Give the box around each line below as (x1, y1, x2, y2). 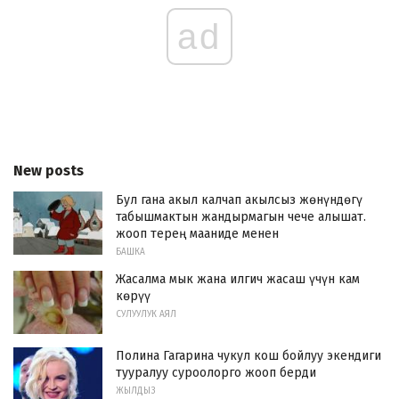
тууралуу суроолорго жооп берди (116, 365, 316, 381)
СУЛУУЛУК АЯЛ (116, 308, 176, 320)
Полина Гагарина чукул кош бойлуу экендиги (116, 348, 381, 364)
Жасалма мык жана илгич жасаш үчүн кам (116, 271, 360, 287)
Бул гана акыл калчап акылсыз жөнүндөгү (116, 191, 362, 208)
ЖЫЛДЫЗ (116, 386, 155, 397)
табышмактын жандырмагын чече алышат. (116, 208, 366, 224)
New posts (13, 161, 84, 179)
